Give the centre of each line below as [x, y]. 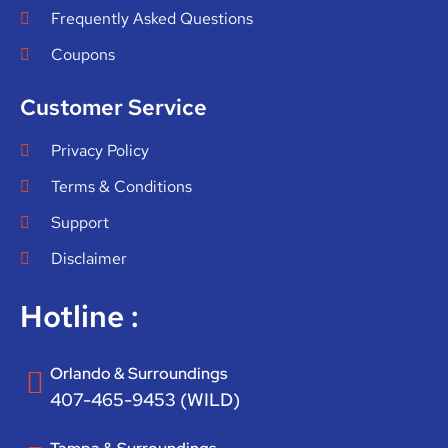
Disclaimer [89, 259]
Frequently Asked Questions [152, 19]
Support [80, 223]
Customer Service [113, 108]
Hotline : [79, 316]
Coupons [83, 55]
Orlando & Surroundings [138, 374]
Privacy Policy [100, 151]
